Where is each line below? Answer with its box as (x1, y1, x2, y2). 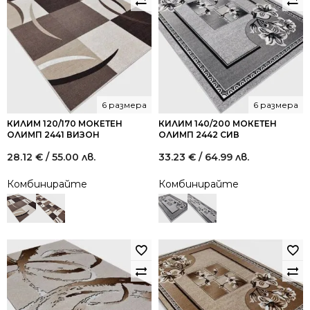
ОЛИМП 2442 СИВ (158, 129, 239, 140)
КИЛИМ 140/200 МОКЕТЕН (158, 118, 277, 129)
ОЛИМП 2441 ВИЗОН (7, 129, 100, 140)
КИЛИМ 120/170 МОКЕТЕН (7, 118, 122, 129)
